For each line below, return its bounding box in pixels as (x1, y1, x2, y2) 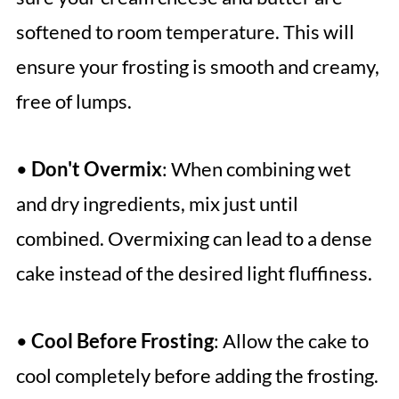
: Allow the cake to (213, 328, 369, 353)
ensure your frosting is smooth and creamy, (15, 53, 379, 78)
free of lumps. (15, 88, 132, 113)
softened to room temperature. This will (15, 19, 354, 44)
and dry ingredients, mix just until (15, 191, 298, 216)
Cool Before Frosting (30, 328, 214, 353)
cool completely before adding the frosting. (15, 362, 379, 387)
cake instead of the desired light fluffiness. (15, 260, 372, 285)
